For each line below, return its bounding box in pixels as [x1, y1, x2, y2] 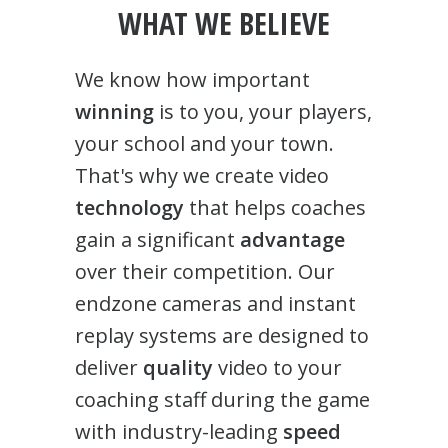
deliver [74, 353, 143, 381]
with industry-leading [74, 417, 283, 445]
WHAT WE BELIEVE [118, 2, 330, 44]
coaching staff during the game [74, 385, 370, 413]
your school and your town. [74, 129, 334, 157]
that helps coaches [183, 193, 366, 221]
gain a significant [74, 225, 240, 253]
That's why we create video [74, 161, 329, 189]
